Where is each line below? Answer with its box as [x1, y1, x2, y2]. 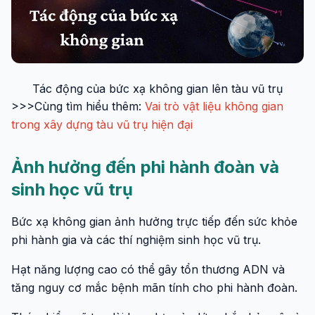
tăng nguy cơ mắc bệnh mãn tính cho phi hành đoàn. [11, 281, 297, 295]
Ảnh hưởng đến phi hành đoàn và [11, 157, 279, 177]
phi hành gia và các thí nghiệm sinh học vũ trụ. [11, 233, 261, 247]
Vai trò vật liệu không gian [145, 99, 283, 113]
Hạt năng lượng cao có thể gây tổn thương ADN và [11, 262, 285, 276]
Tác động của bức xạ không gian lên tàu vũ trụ [32, 82, 283, 96]
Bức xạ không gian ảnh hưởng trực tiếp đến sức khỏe [11, 214, 297, 229]
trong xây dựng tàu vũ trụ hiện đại [11, 117, 193, 131]
